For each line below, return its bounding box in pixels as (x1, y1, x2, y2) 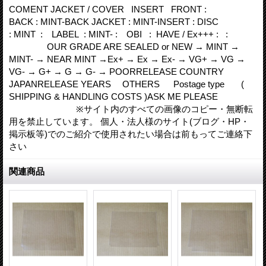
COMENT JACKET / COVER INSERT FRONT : (9, 4, 207, 14)
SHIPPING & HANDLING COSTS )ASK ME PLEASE (9, 91, 218, 102)
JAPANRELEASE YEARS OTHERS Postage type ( (9, 79, 244, 89)
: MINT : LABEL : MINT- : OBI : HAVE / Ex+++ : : (9, 29, 237, 39)
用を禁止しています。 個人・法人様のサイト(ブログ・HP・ (9, 116, 249, 126)
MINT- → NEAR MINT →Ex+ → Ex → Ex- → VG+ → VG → (9, 54, 245, 64)
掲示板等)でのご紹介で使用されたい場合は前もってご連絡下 (9, 129, 252, 139)
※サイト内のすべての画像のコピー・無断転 (9, 104, 253, 114)
